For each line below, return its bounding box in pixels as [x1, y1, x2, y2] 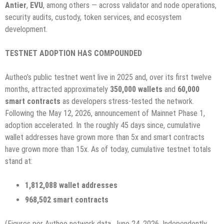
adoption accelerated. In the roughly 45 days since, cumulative [5, 120, 200, 130]
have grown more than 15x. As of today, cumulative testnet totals [5, 144, 211, 154]
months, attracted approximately [5, 84, 110, 94]
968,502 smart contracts [25, 195, 108, 205]
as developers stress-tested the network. [60, 96, 194, 106]
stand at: [5, 156, 32, 166]
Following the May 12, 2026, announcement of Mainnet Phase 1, [5, 108, 205, 118]
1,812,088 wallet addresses [25, 180, 117, 190]
